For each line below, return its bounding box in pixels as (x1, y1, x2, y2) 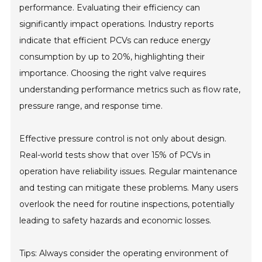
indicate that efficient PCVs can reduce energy (19, 35, 211, 46)
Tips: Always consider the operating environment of (19, 248, 229, 259)
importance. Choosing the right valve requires (19, 68, 206, 79)
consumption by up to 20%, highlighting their (19, 51, 205, 63)
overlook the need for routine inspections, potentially (19, 199, 235, 210)
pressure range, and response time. (19, 101, 163, 112)
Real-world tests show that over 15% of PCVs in (19, 150, 211, 161)
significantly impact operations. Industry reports (19, 19, 214, 30)
